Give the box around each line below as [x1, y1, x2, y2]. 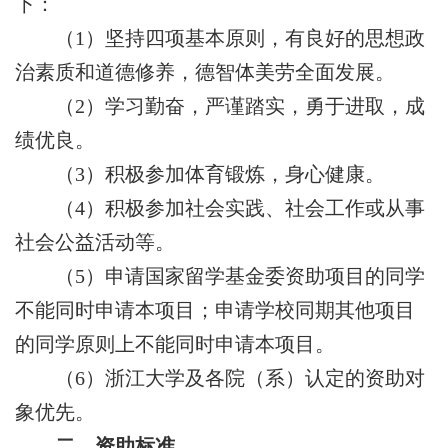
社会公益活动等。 [15, 231, 175, 253]
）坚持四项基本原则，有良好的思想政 [85, 27, 425, 49]
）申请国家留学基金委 [85, 265, 285, 287]
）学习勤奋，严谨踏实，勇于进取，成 [85, 95, 425, 117]
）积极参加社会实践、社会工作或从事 [85, 197, 425, 219]
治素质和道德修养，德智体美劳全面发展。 [15, 61, 395, 83]
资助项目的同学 [285, 265, 425, 287]
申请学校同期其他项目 [215, 299, 415, 321]
